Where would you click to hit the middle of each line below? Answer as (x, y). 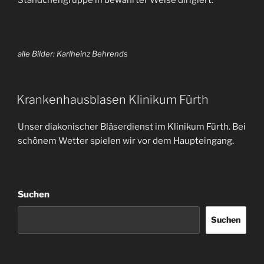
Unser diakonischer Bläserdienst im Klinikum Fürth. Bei (132, 126)
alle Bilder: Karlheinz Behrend (71, 54)
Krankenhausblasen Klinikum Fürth (113, 99)
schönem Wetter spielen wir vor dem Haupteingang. (126, 141)
